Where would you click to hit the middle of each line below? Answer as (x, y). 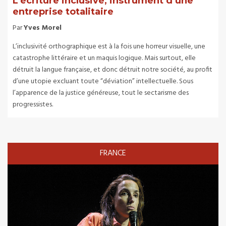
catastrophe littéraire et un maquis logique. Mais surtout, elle (104, 58)
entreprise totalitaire (63, 11)
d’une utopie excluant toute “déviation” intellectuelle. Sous (103, 81)
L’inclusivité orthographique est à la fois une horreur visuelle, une (109, 46)
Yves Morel (43, 28)
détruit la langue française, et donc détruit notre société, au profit (112, 70)
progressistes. (33, 104)
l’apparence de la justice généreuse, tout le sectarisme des (101, 93)
